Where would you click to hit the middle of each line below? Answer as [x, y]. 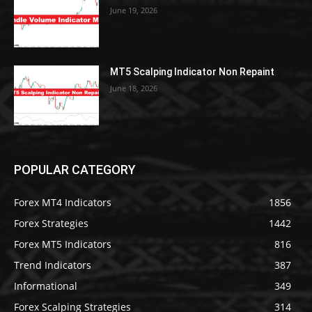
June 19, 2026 [134, 10]
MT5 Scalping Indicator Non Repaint [193, 71]
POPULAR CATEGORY [75, 169]
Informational [46, 286]
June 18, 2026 [134, 88]
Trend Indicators [53, 265]
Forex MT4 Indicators [63, 202]
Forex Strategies [51, 223]
